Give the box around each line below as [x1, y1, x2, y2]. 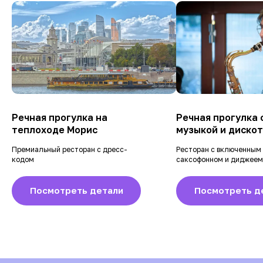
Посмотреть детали [29, 185, 123, 196]
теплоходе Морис [12, 123, 97, 136]
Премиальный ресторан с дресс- [12, 144, 127, 154]
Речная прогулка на [12, 111, 107, 123]
